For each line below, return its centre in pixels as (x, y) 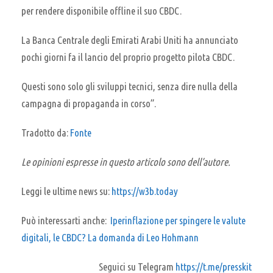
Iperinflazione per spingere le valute (178, 220)
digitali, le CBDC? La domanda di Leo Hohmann (110, 237)
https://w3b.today (145, 191)
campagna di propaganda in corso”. (89, 103)
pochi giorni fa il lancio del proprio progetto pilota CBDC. (128, 57)
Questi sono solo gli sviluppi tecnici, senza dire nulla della (129, 86)
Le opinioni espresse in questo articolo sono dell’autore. (126, 161)
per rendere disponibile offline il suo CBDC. (101, 10)
